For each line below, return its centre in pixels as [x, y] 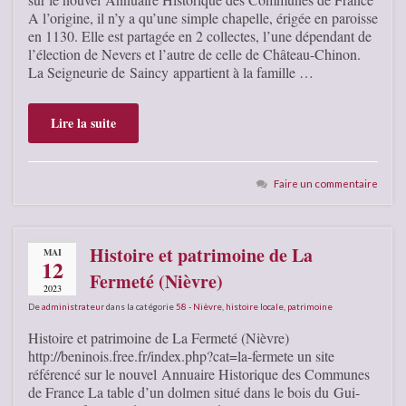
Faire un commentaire [326, 183]
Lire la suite [83, 122]
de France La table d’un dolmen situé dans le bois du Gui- [194, 391]
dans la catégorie [140, 306]
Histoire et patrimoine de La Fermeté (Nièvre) [159, 337]
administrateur [73, 306]
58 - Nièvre [199, 306]
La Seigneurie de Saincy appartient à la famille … [171, 72]
